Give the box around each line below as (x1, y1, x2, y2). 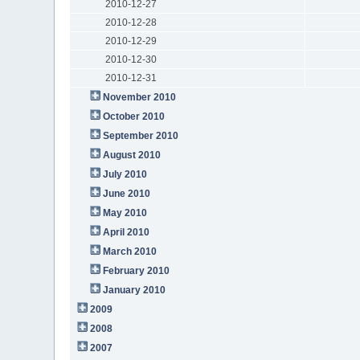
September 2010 (103, 129, 179, 141)
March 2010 (103, 245, 157, 257)
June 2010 (103, 187, 151, 199)
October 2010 (103, 110, 166, 122)
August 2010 (103, 149, 162, 161)
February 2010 (103, 264, 170, 276)
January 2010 (103, 284, 166, 296)
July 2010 (103, 168, 148, 180)
